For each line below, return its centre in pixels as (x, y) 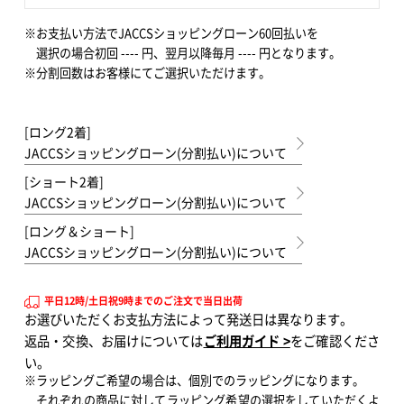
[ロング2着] (57, 132)
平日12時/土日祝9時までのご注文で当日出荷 (143, 300)
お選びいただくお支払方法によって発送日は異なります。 (188, 319)
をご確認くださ (335, 341)
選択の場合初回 (77, 53)
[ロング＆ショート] (79, 231)
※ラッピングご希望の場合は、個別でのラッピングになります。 (194, 380)
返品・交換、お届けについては (114, 341)
